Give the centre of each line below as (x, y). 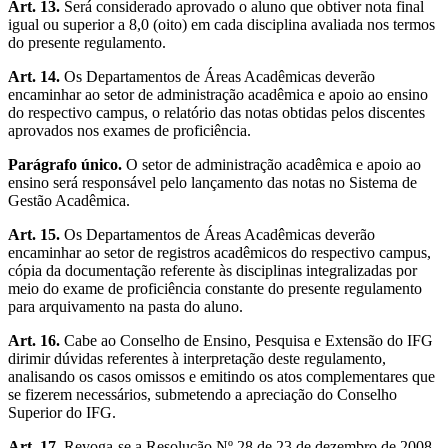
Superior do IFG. (62, 412)
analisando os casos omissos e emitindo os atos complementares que (221, 376)
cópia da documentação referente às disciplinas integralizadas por (212, 270)
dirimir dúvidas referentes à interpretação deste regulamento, (197, 358)
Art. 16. (34, 340)
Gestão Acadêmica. (69, 200)
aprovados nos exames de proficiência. (129, 130)
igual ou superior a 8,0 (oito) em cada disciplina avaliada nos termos (221, 24)
